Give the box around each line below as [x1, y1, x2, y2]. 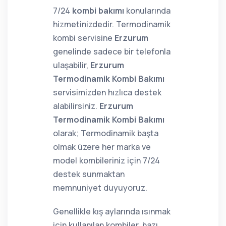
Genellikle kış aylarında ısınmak [53, 206, 171, 217]
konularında [124, 5, 171, 16]
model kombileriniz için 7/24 [53, 155, 160, 166]
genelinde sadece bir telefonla [53, 46, 171, 57]
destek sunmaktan [53, 168, 125, 180]
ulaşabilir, [53, 60, 90, 71]
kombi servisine [53, 32, 115, 43]
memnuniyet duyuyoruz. [53, 182, 147, 193]
